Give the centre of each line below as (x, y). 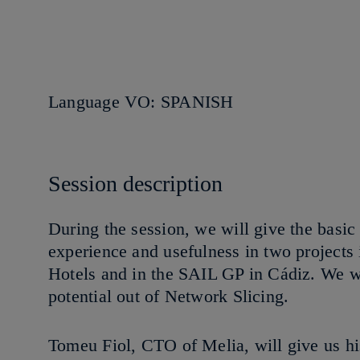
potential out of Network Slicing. (174, 297)
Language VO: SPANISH (141, 101)
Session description (135, 183)
